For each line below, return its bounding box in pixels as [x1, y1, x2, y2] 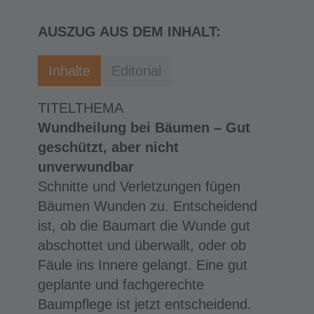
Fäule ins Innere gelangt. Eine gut [37, 257, 247, 273]
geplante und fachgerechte [37, 276, 204, 292]
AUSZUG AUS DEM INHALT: [37, 23, 221, 39]
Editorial [111, 62, 161, 78]
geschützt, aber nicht [37, 139, 179, 155]
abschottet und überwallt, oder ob [37, 237, 246, 253]
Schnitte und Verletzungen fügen [37, 178, 240, 194]
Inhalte [48, 62, 90, 78]
